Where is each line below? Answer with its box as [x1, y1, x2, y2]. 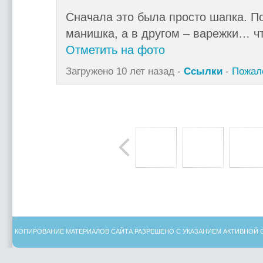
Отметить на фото [65, 43, 165, 56]
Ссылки [183, 65, 222, 77]
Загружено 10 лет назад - [65, 65, 184, 77]
